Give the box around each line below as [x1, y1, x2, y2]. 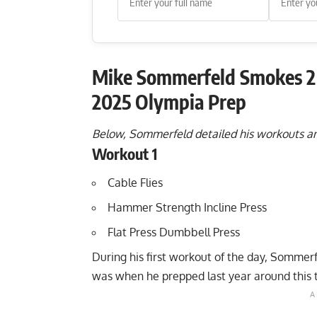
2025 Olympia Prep [92, 89, 250, 115]
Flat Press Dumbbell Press [108, 224, 243, 239]
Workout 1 [92, 143, 161, 163]
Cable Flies [108, 175, 166, 190]
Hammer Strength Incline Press [108, 200, 267, 214]
